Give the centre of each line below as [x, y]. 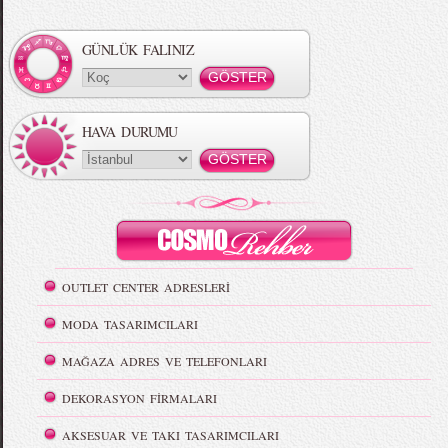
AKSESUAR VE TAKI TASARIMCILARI [171, 435]
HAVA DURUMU [130, 131]
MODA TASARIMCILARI [130, 324]
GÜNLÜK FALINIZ [138, 49]
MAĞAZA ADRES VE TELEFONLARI [165, 361]
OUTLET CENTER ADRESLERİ [146, 287]
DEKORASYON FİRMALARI [140, 398]
